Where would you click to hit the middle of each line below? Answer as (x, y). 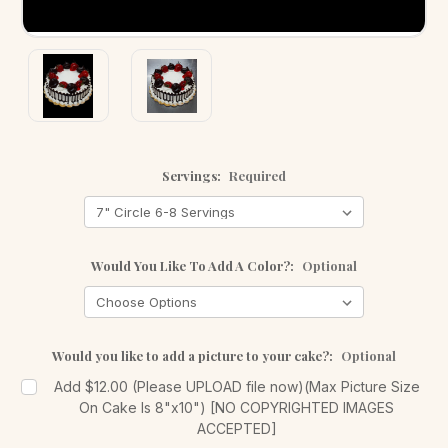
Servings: (193, 176)
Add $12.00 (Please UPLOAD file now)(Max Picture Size (236, 387)
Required (257, 176)
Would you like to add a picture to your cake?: (194, 356)
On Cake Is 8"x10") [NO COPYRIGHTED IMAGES (237, 408)
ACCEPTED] (236, 429)
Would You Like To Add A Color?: (194, 266)
